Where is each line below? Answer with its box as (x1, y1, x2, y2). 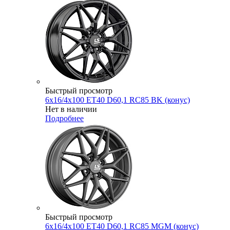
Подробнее (45, 114, 84, 123)
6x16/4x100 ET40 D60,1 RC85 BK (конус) (45, 95, 190, 105)
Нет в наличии (45, 105, 97, 114)
